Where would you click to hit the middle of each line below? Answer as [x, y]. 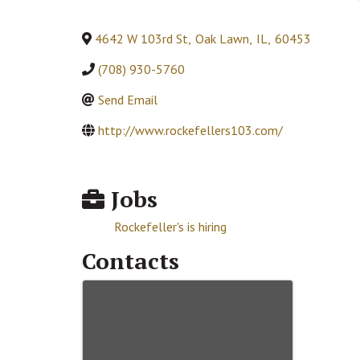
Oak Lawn [222, 39]
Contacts [131, 260]
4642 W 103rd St [141, 39]
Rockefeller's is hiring [170, 226]
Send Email [128, 100]
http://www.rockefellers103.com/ [190, 131]
